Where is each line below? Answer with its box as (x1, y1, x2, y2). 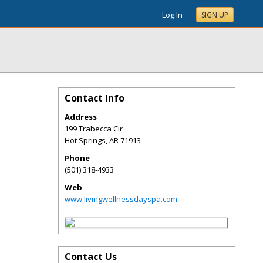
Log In (162, 9, 183, 20)
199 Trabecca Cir (65, 123, 123, 134)
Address (65, 112, 97, 122)
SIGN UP (201, 10, 228, 20)
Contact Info (65, 92, 124, 104)
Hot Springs (65, 135, 106, 146)
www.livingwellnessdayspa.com (65, 194, 177, 204)
